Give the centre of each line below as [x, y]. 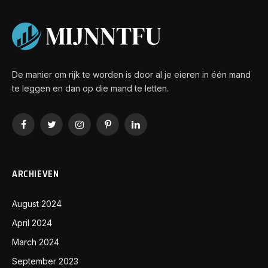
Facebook [43, 130]
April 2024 [32, 223]
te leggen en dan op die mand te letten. [90, 88]
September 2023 [45, 261]
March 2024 [36, 242]
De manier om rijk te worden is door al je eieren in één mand [131, 74]
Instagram [98, 130]
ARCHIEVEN [36, 174]
